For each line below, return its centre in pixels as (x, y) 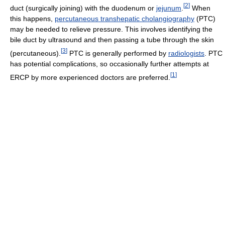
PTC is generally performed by (118, 53)
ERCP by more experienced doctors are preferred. (90, 77)
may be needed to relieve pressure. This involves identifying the (111, 29)
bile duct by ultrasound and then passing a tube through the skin (112, 39)
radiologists (186, 53)
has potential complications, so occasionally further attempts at (109, 64)
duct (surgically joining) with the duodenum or (83, 8)
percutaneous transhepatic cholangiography (125, 18)
